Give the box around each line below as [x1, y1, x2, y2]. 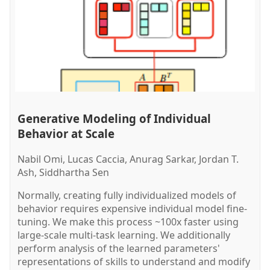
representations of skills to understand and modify [17, 255, 250, 269]
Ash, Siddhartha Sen [17, 166, 109, 180]
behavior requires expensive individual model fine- [17, 202, 247, 216]
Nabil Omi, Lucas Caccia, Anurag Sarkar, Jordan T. [17, 152, 239, 166]
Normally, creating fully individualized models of [17, 189, 236, 202]
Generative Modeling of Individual [17, 111, 211, 127]
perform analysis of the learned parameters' [17, 242, 220, 256]
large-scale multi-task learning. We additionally [17, 228, 230, 242]
